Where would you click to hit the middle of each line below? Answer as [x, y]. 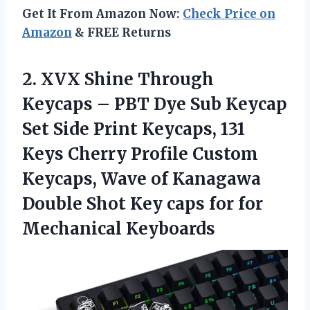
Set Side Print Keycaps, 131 [134, 129]
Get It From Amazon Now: [102, 13]
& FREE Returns [121, 32]
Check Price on [229, 13]
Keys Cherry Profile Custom [140, 154]
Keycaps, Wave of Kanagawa [142, 179]
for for [236, 203]
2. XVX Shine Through [118, 79]
